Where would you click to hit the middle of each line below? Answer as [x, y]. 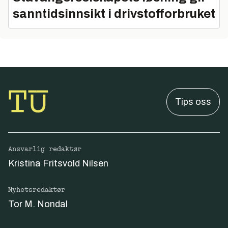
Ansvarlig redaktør [45, 149]
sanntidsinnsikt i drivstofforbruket [114, 13]
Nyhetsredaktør [37, 190]
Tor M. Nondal [38, 204]
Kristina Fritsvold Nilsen [58, 163]
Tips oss [193, 102]
